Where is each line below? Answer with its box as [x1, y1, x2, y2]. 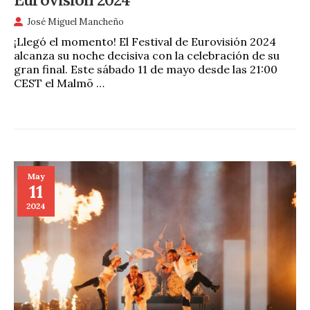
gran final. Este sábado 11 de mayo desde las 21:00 [14, 62, 277, 77]
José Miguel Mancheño [27, 15, 124, 28]
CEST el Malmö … [14, 76, 104, 91]
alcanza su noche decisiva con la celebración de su [14, 48, 280, 63]
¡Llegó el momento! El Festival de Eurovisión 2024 [14, 35, 276, 49]
